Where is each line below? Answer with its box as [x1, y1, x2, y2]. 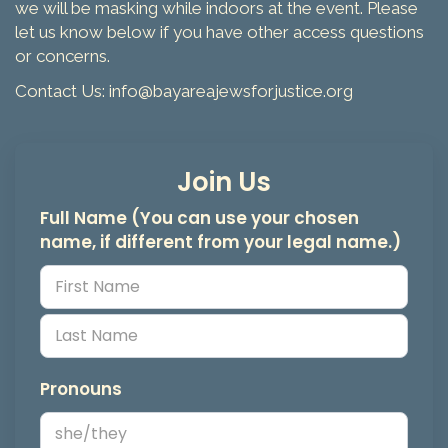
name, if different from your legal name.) [40, 229, 401, 254]
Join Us [177, 163, 271, 200]
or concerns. [15, 46, 110, 66]
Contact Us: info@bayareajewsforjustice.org [15, 80, 353, 101]
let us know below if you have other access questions [15, 22, 424, 42]
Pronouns [40, 376, 122, 401]
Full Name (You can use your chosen [40, 205, 359, 230]
